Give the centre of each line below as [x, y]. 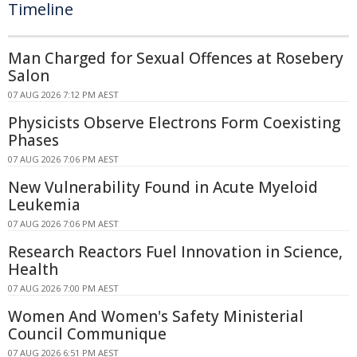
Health [33, 269]
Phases [33, 140]
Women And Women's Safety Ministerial [156, 316]
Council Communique [87, 334]
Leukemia [44, 205]
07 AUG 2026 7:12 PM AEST [63, 94]
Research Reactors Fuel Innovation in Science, [175, 252]
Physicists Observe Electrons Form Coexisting [174, 123]
